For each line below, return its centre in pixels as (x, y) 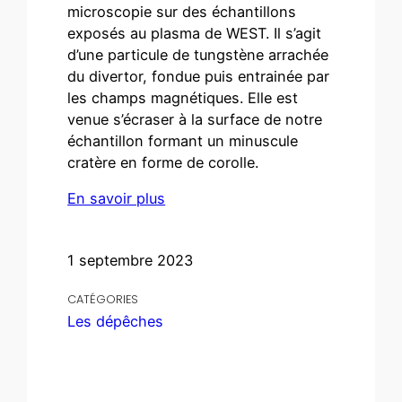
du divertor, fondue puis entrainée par (199, 76)
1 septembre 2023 (131, 260)
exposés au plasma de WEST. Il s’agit (195, 33)
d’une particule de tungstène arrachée (198, 54)
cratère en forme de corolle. (163, 162)
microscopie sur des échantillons (182, 11)
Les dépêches (116, 321)
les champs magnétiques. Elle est (183, 97)
